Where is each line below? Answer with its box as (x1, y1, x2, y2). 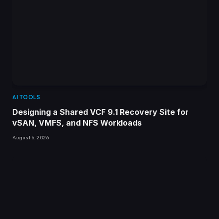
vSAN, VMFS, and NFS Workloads (12, 117, 142, 128)
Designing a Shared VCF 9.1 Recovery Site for (12, 107, 189, 117)
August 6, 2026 (12, 133, 49, 141)
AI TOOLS (12, 93, 41, 101)
